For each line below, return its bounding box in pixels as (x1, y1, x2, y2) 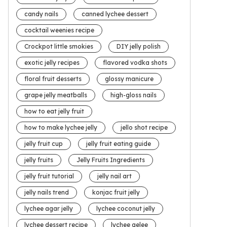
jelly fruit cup (24, 140, 63, 148)
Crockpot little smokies (24, 43, 93, 51)
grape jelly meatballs (24, 91, 87, 99)
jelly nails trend (24, 188, 69, 197)
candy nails (24, 10, 58, 18)
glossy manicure (105, 75, 154, 83)
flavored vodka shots (103, 59, 167, 67)
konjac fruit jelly (92, 188, 140, 197)
